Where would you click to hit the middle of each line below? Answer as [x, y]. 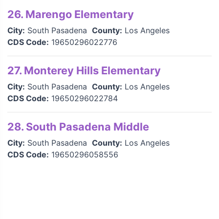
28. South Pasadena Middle [78, 127]
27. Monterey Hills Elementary [84, 70]
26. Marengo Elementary [71, 14]
